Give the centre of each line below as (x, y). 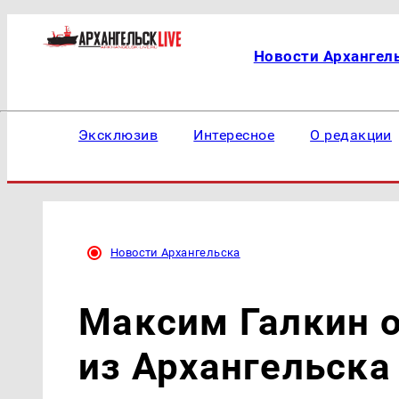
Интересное (234, 135)
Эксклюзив (118, 135)
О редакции (351, 135)
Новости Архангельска (175, 252)
